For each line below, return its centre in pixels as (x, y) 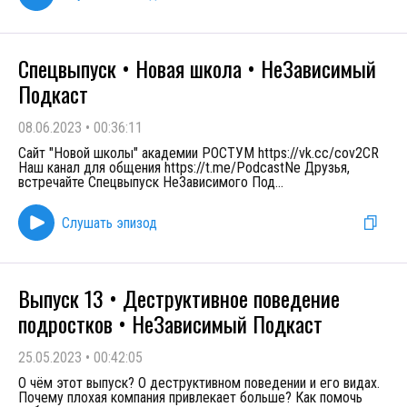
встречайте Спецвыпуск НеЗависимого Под (147, 182)
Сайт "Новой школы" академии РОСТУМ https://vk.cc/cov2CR (199, 153)
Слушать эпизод (109, 223)
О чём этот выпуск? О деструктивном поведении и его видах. (199, 383)
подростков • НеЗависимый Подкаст (170, 323)
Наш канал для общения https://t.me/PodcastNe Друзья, (184, 168)
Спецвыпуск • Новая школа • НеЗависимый (197, 68)
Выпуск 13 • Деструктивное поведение (179, 298)
